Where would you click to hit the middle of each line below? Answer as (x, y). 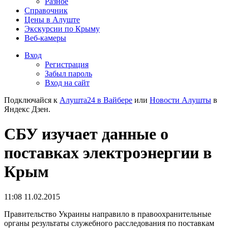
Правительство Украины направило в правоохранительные (108, 214)
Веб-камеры (45, 38)
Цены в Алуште (52, 20)
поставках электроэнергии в (108, 153)
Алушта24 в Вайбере (96, 100)
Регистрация (67, 64)
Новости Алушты (180, 100)
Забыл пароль (68, 74)
